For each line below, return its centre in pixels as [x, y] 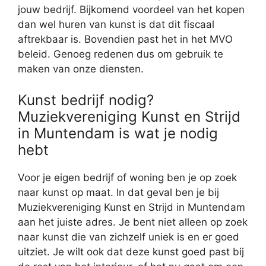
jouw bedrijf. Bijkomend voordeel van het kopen [131, 10]
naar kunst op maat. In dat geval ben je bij [118, 192]
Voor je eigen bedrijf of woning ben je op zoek [127, 177]
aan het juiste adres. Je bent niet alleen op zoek [133, 222]
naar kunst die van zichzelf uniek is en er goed [129, 237]
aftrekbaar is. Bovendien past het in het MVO [125, 39]
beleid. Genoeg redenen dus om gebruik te [121, 54]
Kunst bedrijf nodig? [86, 100]
